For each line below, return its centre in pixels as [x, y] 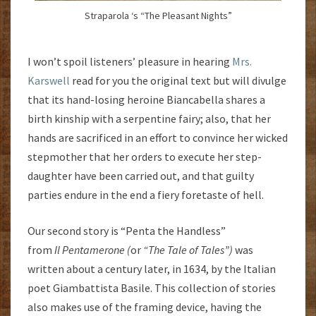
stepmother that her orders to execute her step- [145, 156]
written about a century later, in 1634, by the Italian [152, 268]
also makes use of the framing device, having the [145, 306]
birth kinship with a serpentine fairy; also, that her [149, 118]
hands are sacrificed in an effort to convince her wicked [158, 137]
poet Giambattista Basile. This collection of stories [152, 287]
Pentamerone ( [96, 249]
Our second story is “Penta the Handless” [127, 230]
